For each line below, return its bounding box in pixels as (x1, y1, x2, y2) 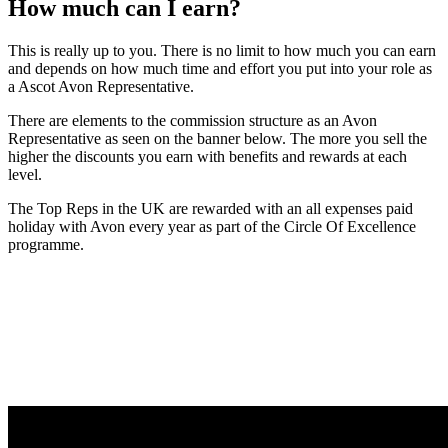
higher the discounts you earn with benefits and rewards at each (8, 148, 407, 166)
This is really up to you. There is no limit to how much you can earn (8, 42, 436, 60)
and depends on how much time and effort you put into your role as (8, 60, 432, 78)
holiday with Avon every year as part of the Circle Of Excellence (8, 218, 416, 236)
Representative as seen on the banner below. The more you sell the (8, 130, 427, 148)
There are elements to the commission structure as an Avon (8, 112, 377, 130)
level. (8, 166, 42, 184)
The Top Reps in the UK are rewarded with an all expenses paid (8, 200, 413, 218)
